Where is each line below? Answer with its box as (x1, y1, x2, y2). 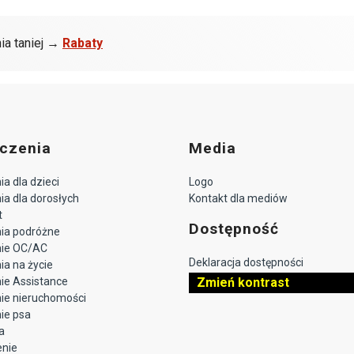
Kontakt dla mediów (189, 191, 288, 205)
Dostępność (189, 219, 279, 238)
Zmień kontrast (197, 274, 289, 290)
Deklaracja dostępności (189, 255, 303, 269)
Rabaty (62, 35, 103, 51)
